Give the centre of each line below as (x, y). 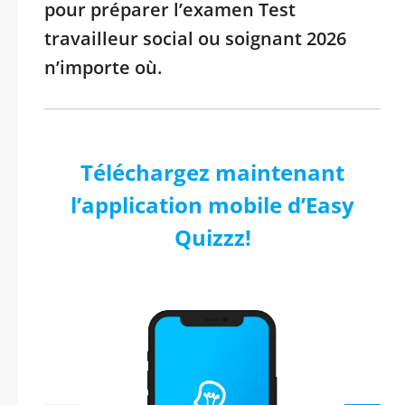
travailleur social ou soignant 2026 (195, 38)
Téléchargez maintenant (212, 172)
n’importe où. (103, 67)
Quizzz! (212, 237)
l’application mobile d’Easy (212, 205)
